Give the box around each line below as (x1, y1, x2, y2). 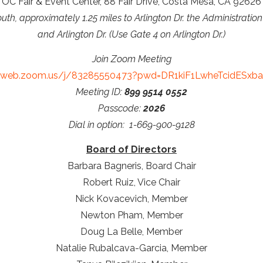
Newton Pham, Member (80, 210, 183, 221)
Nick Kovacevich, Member (75, 193, 188, 205)
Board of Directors (86, 144, 177, 156)
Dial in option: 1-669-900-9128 (68, 119, 195, 131)
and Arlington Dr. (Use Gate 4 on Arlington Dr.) (38, 28, 225, 40)
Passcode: (98, 103, 143, 114)
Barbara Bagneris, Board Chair (67, 160, 196, 172)
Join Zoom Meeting (92, 53, 171, 65)
